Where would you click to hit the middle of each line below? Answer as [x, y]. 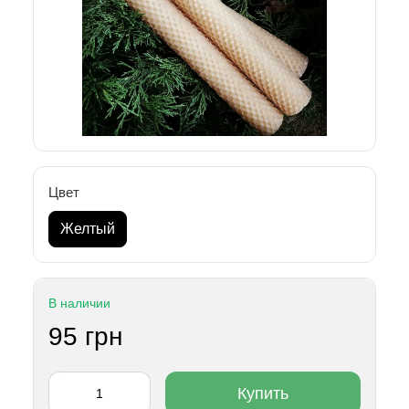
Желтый [88, 229]
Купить [263, 393]
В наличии [79, 303]
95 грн [85, 336]
